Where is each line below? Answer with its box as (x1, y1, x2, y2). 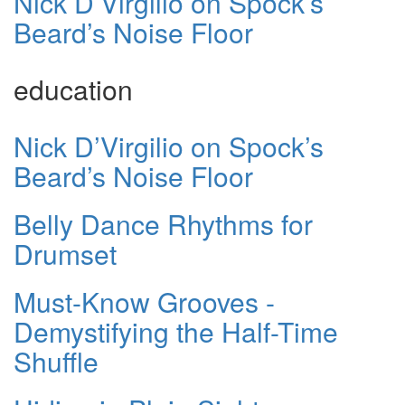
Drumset (14, 233, 117, 273)
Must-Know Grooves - (14, 281, 275, 321)
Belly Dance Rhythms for (14, 203, 313, 243)
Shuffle (14, 341, 99, 381)
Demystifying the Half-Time (14, 311, 338, 351)
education (14, 69, 133, 108)
